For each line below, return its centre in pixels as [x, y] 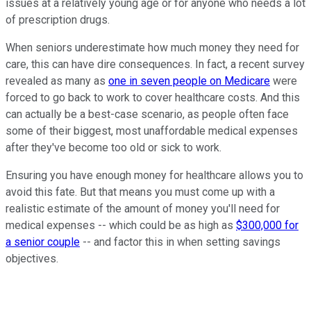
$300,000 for [267, 226]
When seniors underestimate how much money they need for [152, 48]
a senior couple [43, 242]
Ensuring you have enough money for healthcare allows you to [154, 176]
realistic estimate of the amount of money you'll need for [143, 209]
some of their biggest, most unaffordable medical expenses [152, 131]
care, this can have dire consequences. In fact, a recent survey [155, 65]
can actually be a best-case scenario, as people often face [147, 115]
